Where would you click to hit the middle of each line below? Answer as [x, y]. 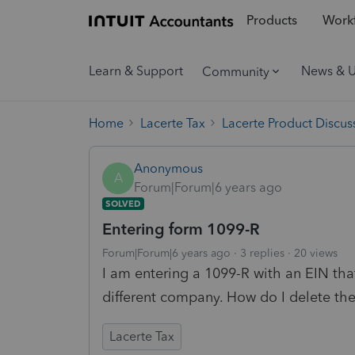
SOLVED [123, 203]
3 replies [262, 253]
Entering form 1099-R [181, 229]
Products [271, 21]
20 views [316, 253]
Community [236, 71]
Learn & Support [136, 71]
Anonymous [168, 168]
